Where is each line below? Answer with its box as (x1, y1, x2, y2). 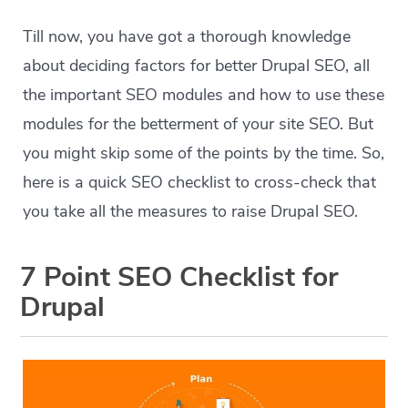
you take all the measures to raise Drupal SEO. (23, 200, 359, 223)
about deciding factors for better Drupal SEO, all (23, 55, 371, 77)
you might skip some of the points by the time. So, (23, 142, 385, 165)
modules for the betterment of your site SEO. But (23, 113, 374, 136)
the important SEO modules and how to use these (23, 84, 385, 107)
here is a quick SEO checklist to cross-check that (23, 171, 377, 194)
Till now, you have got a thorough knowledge (23, 25, 352, 48)
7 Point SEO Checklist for (20, 259, 339, 297)
